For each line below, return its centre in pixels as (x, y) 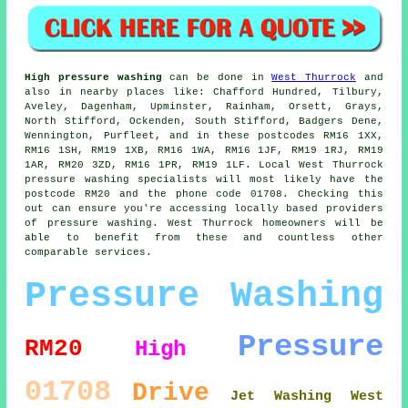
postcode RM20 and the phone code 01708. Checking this (204, 194)
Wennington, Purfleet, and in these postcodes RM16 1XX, (204, 135)
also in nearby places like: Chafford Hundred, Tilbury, (204, 92)
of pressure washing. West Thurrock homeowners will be (204, 223)
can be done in (217, 77)
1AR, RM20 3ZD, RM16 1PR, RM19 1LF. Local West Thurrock (204, 164)
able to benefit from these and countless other (204, 237)
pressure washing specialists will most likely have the (204, 179)
